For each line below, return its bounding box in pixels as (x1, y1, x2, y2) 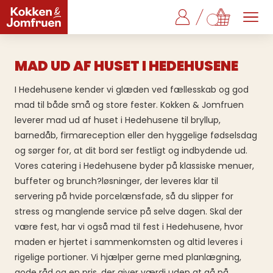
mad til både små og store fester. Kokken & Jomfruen (15, 99, 244, 112)
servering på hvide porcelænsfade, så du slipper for (15, 190, 233, 203)
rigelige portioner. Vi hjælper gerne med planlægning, (15, 251, 241, 264)
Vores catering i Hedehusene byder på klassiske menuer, (15, 160, 254, 172)
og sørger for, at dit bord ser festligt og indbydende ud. (15, 144, 247, 157)
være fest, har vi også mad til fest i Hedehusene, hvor (15, 221, 243, 233)
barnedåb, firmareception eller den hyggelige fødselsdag (15, 129, 257, 142)
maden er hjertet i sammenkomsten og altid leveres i (15, 236, 243, 249)
